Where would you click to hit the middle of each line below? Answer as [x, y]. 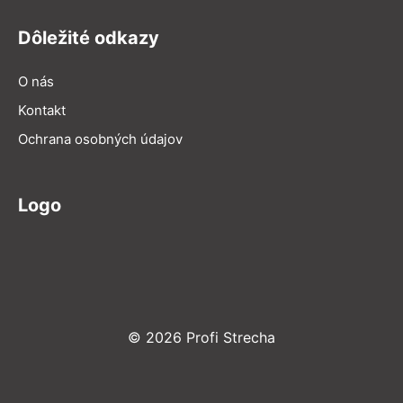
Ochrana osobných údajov [100, 139]
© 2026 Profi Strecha [201, 337]
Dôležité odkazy [89, 37]
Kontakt [42, 110]
